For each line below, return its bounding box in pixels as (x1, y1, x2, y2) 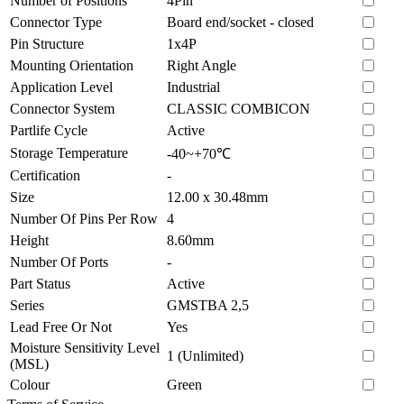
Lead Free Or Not (10, 318, 112, 335)
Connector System (10, 100, 115, 116)
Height (10, 232, 49, 248)
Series (10, 297, 44, 313)
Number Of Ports (10, 253, 108, 270)
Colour (10, 376, 50, 392)
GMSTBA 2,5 (167, 297, 249, 313)
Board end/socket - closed (167, 14, 314, 30)
